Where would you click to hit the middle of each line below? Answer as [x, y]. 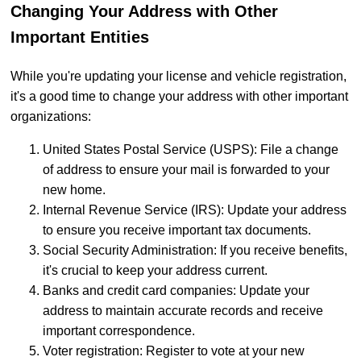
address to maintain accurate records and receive [183, 310]
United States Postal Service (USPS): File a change [191, 149]
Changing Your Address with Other [144, 11]
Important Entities [80, 37]
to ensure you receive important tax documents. [177, 230]
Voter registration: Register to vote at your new [174, 351]
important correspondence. [119, 330]
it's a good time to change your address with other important [179, 96]
